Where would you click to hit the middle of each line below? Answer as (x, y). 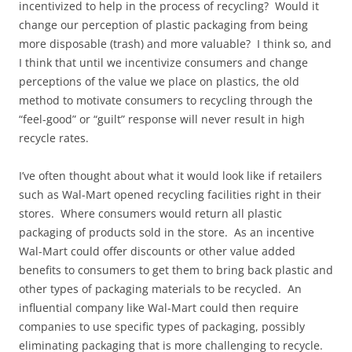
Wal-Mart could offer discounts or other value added (157, 251)
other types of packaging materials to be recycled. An (160, 289)
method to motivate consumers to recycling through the (166, 100)
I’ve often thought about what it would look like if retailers (170, 176)
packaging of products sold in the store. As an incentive (167, 232)
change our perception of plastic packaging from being (163, 25)
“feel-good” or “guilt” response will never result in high (162, 119)
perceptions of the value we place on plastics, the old (159, 81)
